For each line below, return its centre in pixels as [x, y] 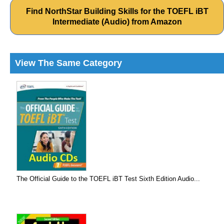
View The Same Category [68, 63]
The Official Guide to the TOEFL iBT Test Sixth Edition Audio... [108, 179]
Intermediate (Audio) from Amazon [117, 22]
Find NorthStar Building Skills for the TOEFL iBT [117, 11]
